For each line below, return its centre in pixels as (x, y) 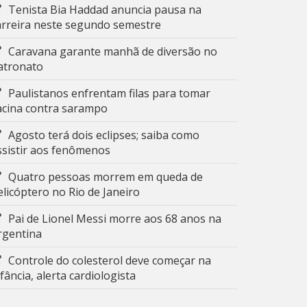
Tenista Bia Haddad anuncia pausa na (105, 10)
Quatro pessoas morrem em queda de (106, 177)
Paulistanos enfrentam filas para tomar (109, 93)
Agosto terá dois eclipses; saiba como (104, 135)
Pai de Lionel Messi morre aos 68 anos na (115, 219)
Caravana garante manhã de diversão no (113, 51)
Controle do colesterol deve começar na (110, 260)
